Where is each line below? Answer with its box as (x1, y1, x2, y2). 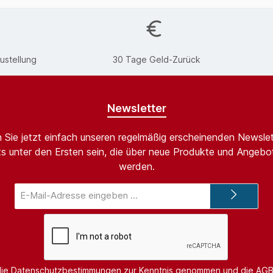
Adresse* (112, 205, 147, 215)
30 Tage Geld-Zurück (112, 54, 200, 65)
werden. (118, 160, 155, 172)
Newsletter (107, 101, 166, 115)
